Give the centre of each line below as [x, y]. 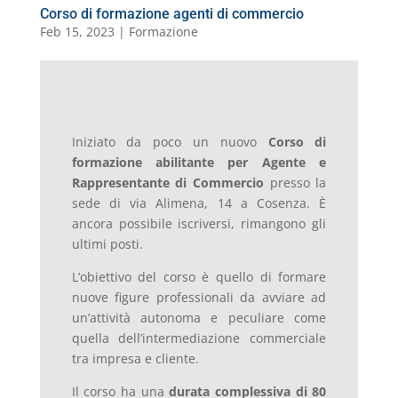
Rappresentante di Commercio [167, 183]
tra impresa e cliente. [135, 359]
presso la [295, 183]
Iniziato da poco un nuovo [170, 142]
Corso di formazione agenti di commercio [171, 14]
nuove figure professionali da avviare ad [199, 298]
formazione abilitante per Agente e [199, 163]
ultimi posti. [107, 244]
